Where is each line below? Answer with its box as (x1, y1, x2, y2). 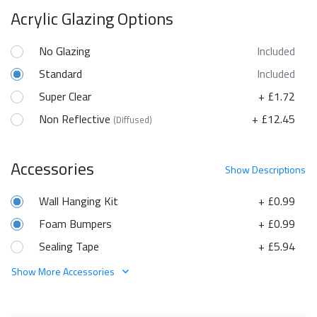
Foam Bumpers (39, 214, 112, 232)
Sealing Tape (39, 237, 99, 255)
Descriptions (252, 161, 306, 177)
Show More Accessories (11, 263, 117, 279)
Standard (39, 64, 82, 82)
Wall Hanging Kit (39, 192, 118, 209)
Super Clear (39, 87, 91, 105)
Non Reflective (39, 110, 113, 127)
